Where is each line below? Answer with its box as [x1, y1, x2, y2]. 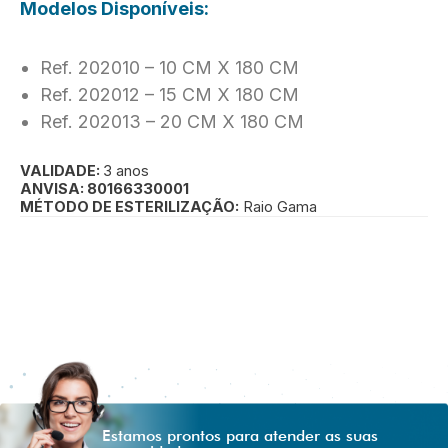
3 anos [103, 161, 149, 180]
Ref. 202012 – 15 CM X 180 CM [40, 83, 299, 105]
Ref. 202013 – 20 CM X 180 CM [40, 110, 304, 132]
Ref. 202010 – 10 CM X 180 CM [40, 56, 299, 78]
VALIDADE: [20, 161, 103, 180]
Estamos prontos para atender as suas [102, 425, 378, 445]
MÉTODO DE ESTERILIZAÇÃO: [20, 197, 239, 216]
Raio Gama [239, 197, 317, 216]
